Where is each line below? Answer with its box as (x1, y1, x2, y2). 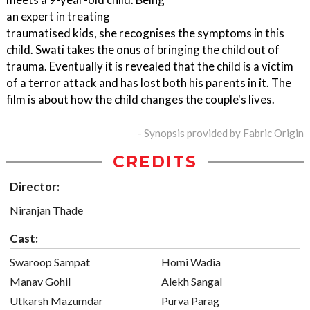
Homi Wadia (161, 255, 221, 269)
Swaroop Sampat (10, 255, 90, 269)
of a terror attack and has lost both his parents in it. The (6, 75, 291, 91)
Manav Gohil (10, 275, 71, 289)
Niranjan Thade (10, 203, 83, 217)
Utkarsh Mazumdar (10, 294, 103, 308)
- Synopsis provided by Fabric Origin (138, 127, 304, 140)
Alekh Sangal (161, 275, 222, 289)
